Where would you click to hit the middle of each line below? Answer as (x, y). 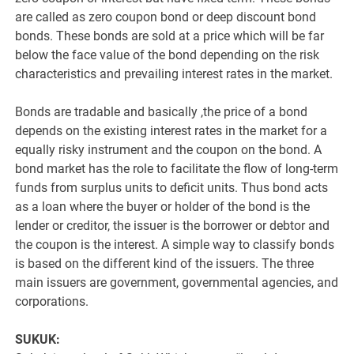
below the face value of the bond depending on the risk (168, 55)
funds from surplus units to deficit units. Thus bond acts (172, 187)
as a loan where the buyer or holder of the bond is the (163, 206)
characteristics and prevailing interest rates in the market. (174, 73)
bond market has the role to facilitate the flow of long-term (177, 168)
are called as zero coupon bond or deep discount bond (166, 17)
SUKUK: (38, 339)
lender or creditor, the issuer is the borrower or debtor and (173, 225)
